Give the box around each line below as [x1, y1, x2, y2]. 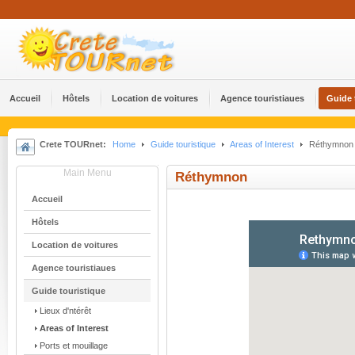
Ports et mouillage [40, 341, 108, 350]
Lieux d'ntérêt [40, 306, 91, 315]
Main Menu [63, 167, 112, 178]
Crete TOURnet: [40, 139, 106, 149]
